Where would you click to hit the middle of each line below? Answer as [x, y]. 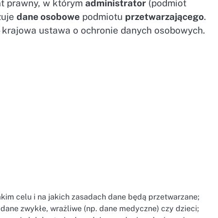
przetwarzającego [165, 17]
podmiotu [103, 17]
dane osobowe [48, 17]
